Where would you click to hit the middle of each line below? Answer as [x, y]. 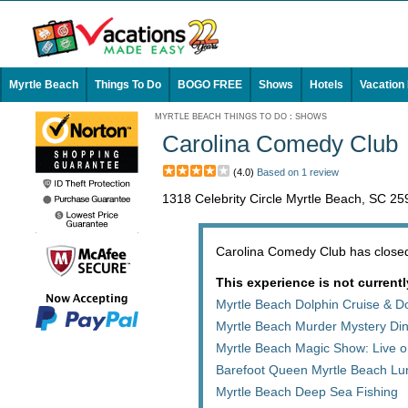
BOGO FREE [210, 85]
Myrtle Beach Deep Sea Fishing [307, 392]
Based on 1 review [298, 172]
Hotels [326, 85]
